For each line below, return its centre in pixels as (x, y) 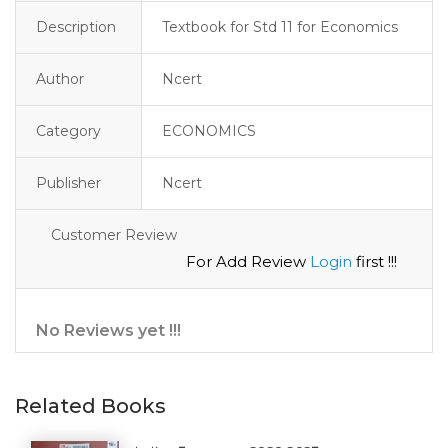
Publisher (68, 182)
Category (68, 130)
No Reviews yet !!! (108, 330)
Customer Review (114, 234)
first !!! (374, 261)
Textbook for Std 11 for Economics (280, 26)
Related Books (90, 405)
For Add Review (248, 261)
